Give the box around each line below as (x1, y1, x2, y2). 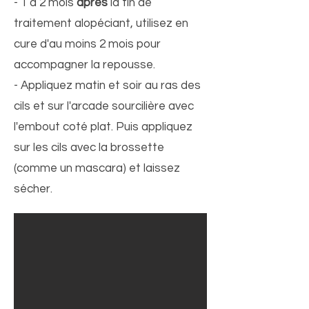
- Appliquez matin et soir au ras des (14, 79, 201, 92)
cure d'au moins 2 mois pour (14, 38, 161, 50)
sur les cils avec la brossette (14, 141, 164, 154)
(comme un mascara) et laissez (14, 162, 180, 175)
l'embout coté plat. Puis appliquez (14, 121, 192, 133)
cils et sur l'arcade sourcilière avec (14, 100, 194, 112)
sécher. (14, 183, 52, 195)
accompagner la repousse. (14, 59, 155, 71)
